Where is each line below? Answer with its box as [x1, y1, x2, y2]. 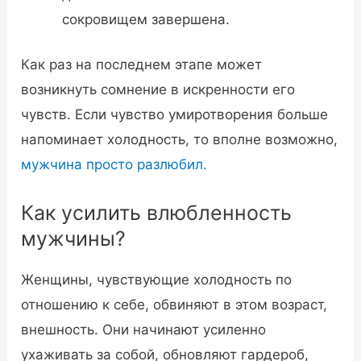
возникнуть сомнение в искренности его [21, 81, 296, 98]
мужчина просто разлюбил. [21, 156, 208, 173]
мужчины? [21, 226, 127, 251]
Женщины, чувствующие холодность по [21, 271, 293, 288]
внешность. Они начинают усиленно [21, 321, 267, 338]
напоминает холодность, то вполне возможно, [21, 131, 338, 148]
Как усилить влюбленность [21, 200, 293, 225]
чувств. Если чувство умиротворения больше [21, 106, 329, 123]
